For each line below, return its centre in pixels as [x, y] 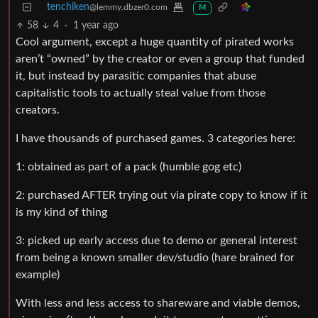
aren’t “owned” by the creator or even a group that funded [160, 59]
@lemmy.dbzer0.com [128, 7]
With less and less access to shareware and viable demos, [158, 303]
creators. [38, 110]
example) [38, 275]
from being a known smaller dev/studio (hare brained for [155, 258]
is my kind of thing [61, 213]
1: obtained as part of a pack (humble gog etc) [128, 167]
